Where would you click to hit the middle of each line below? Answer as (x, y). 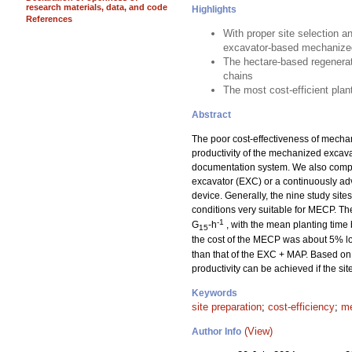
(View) (258, 331)
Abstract (211, 115)
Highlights (214, 9)
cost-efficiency (301, 307)
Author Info (216, 332)
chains (238, 76)
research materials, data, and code (97, 7)
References (49, 19)
